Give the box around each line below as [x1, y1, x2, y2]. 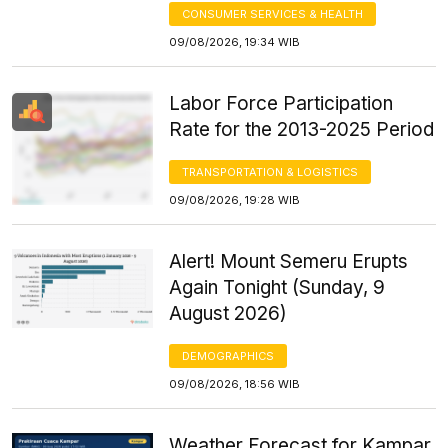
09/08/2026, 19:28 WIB [169, 192, 301, 207]
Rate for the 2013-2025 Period [169, 117, 435, 141]
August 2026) [169, 301, 288, 325]
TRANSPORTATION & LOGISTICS [182, 164, 359, 179]
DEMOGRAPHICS [182, 348, 275, 363]
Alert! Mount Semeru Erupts [169, 249, 409, 273]
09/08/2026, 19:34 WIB [169, 34, 301, 49]
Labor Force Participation [169, 91, 394, 115]
